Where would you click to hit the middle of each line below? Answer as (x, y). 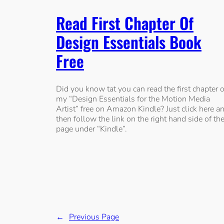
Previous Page (94, 217)
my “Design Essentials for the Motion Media (133, 99)
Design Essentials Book (129, 42)
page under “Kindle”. (91, 129)
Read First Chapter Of (125, 23)
